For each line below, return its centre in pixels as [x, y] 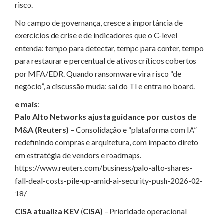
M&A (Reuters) [42, 129]
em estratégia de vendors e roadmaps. [78, 155]
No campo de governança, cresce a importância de [99, 22]
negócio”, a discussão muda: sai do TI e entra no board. [105, 86]
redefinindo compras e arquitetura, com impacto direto [107, 142]
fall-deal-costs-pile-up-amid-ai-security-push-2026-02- [109, 180]
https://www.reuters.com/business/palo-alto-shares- [103, 167]
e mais [26, 104]
